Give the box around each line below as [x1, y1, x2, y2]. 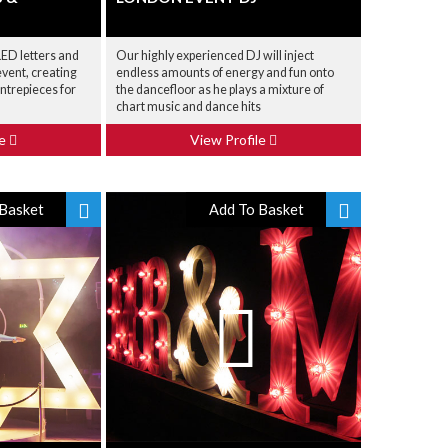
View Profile [190, 131, 269, 148]
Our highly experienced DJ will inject [116, 48, 314, 63]
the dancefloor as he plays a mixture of [116, 82, 324, 97]
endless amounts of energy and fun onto [116, 65, 334, 80]
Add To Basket [208, 200, 304, 218]
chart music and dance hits [116, 99, 261, 114]
